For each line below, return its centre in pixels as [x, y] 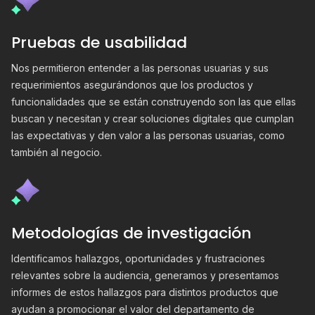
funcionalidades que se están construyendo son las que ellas [154, 102]
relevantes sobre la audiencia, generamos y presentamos [145, 275]
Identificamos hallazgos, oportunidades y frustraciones [138, 258]
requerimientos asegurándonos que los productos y [132, 85]
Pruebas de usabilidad [99, 43]
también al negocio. [57, 152]
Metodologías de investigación [131, 233]
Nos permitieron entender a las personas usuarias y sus [140, 68]
